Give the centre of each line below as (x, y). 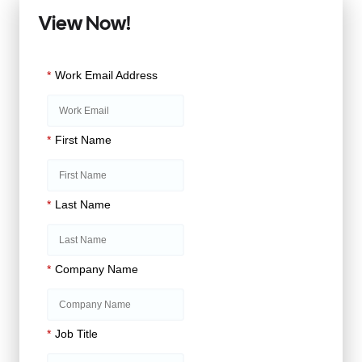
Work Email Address (106, 75)
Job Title (76, 334)
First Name (83, 140)
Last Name (83, 204)
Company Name (97, 269)
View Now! (85, 25)
